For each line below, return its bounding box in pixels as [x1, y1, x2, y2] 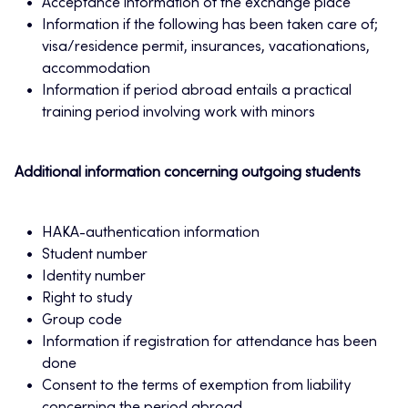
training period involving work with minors [42, 106, 315, 121]
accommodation [42, 62, 150, 77]
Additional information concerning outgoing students [15, 166, 361, 181]
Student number [42, 248, 148, 263]
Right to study [42, 291, 132, 307]
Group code [42, 313, 122, 329]
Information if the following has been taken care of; [42, 18, 378, 34]
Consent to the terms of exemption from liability [42, 379, 351, 394]
